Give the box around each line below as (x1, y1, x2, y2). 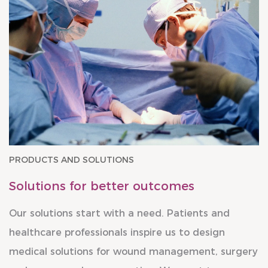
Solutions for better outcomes (9, 179, 194, 194)
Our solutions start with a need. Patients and (9, 208, 230, 220)
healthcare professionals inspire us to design (9, 227, 225, 239)
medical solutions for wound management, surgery (9, 246, 258, 258)
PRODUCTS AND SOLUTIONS (9, 154, 134, 166)
